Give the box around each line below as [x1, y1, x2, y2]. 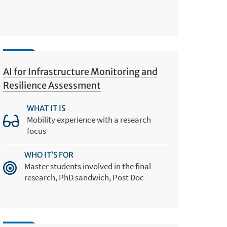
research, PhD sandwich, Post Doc [24, 172, 144, 183]
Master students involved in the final [24, 161, 152, 172]
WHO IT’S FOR [24, 150, 74, 160]
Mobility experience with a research [27, 114, 152, 126]
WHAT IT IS [27, 103, 66, 113]
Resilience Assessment [3, 79, 101, 91]
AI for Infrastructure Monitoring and [3, 65, 158, 78]
